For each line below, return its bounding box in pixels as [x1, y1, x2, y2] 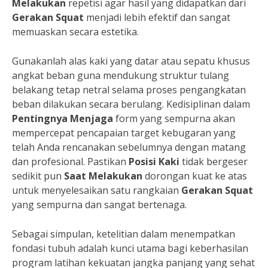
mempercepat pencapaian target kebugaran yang [12, 126, 236, 139]
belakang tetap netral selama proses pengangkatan [12, 83, 246, 96]
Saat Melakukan [64, 169, 142, 182]
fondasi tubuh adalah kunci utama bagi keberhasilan [12, 242, 248, 255]
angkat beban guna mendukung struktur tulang [12, 69, 229, 82]
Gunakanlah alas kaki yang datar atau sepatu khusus [12, 54, 250, 68]
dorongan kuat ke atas [142, 169, 247, 182]
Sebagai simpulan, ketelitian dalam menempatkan [12, 227, 235, 240]
